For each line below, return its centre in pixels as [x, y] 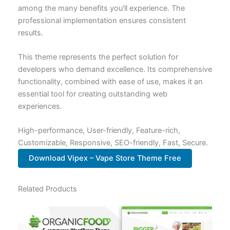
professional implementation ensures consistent [102, 20]
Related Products [47, 189]
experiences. [40, 107]
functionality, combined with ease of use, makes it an [110, 82]
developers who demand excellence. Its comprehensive [115, 70]
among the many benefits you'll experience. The [101, 8]
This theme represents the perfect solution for [98, 57]
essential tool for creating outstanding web [92, 94]
